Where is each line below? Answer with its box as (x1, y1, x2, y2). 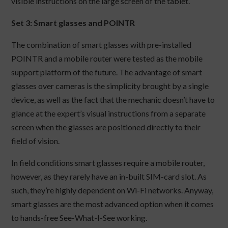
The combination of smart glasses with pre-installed (11, 40, 192, 50)
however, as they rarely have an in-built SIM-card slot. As (11, 172, 207, 182)
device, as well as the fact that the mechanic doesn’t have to (11, 95, 215, 105)
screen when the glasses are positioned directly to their (11, 122, 201, 132)
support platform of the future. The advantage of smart (11, 67, 203, 77)
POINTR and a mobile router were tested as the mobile (11, 53, 203, 64)
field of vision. (11, 136, 60, 146)
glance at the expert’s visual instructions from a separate (11, 108, 206, 119)
